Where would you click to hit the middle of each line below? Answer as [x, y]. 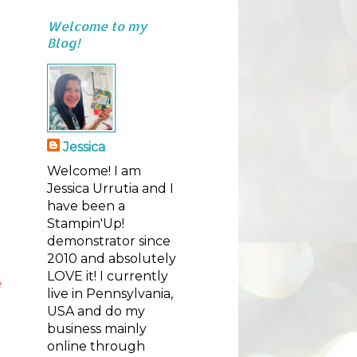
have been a [86, 206]
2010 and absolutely [111, 259]
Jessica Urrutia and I [110, 188]
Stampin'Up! [85, 224]
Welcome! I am [94, 171]
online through [96, 346]
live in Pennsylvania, [110, 294]
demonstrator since [108, 241]
